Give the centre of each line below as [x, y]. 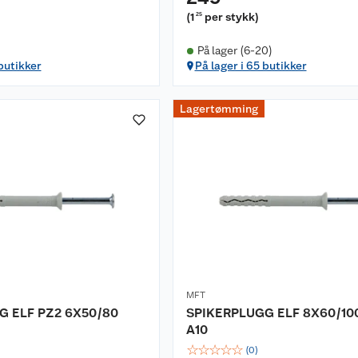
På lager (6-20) [235, 50]
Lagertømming [219, 109]
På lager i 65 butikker [251, 66]
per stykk [230, 17]
